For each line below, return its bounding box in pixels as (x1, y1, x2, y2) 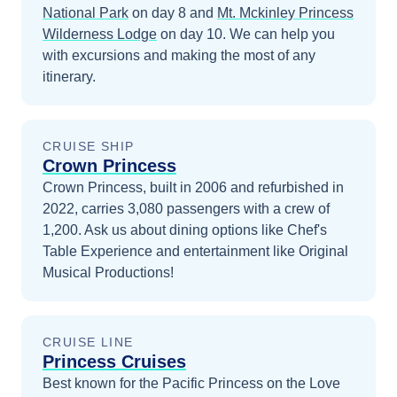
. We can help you (222, 27, 335, 42)
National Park (43, 5, 128, 20)
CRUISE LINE (43, 335, 134, 349)
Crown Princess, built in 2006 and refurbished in (43, 180, 344, 195)
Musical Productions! (43, 265, 174, 280)
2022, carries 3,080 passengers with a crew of (43, 201, 330, 216)
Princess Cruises (43, 352, 186, 371)
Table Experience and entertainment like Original (43, 244, 348, 259)
